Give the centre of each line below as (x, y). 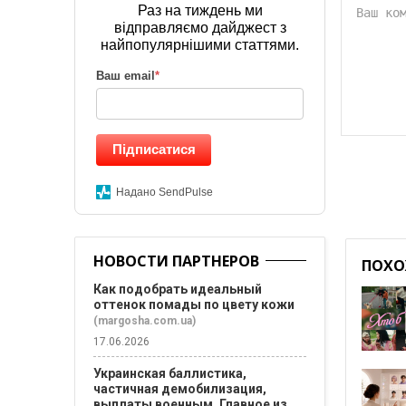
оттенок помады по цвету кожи (194, 304)
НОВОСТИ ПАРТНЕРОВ (176, 261)
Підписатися (154, 149)
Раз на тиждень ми (200, 10)
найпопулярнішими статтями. (200, 45)
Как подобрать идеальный (178, 289)
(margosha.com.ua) (145, 321)
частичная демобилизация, (180, 389)
